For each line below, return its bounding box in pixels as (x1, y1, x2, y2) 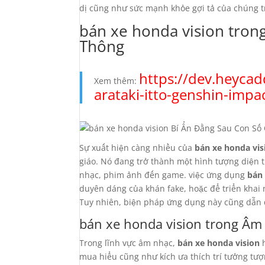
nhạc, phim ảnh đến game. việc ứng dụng (79, 169, 248, 180)
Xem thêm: (94, 75, 140, 86)
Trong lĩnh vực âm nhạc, (79, 237, 178, 248)
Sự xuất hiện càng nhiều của (79, 142, 195, 153)
